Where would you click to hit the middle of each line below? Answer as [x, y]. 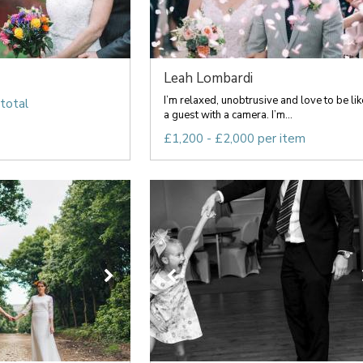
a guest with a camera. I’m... [228, 115]
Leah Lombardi [208, 78]
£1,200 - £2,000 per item [234, 139]
